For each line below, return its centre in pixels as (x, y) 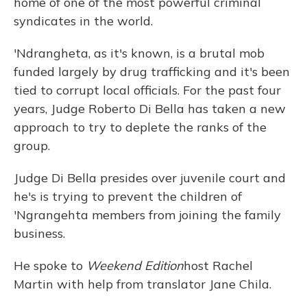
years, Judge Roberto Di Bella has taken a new (150, 108)
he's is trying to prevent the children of (128, 196)
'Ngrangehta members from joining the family (147, 214)
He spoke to (50, 265)
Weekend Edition (135, 265)
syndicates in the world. (83, 21)
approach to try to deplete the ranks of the (140, 127)
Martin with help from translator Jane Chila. (143, 284)
